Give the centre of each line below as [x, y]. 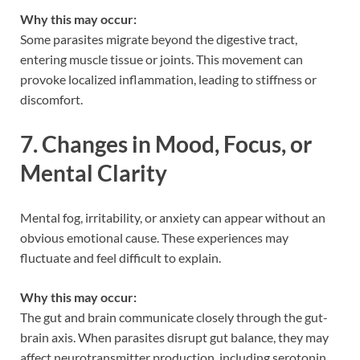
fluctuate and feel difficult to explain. [121, 257]
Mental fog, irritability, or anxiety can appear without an [173, 217]
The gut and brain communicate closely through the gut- [174, 317]
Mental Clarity [94, 172]
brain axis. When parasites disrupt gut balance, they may [174, 337]
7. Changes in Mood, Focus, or [166, 143]
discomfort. [51, 99]
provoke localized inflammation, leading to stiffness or [168, 79]
